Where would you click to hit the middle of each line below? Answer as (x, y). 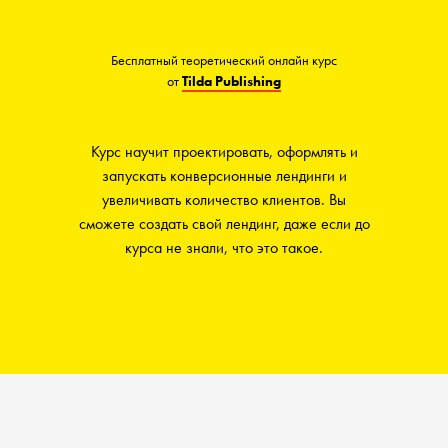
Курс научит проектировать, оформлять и (224, 151)
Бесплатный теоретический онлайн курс (224, 60)
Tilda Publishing (231, 81)
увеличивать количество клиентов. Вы (224, 199)
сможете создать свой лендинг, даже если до (224, 223)
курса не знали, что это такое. (224, 247)
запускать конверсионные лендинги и (224, 175)
